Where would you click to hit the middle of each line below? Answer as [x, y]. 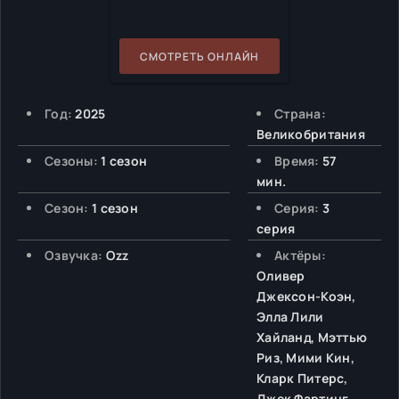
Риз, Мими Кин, [305, 358]
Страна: [300, 114]
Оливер [281, 276]
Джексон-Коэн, [306, 296]
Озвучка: [74, 255]
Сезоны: [71, 161]
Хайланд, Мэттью [312, 337]
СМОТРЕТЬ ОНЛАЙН [199, 56]
